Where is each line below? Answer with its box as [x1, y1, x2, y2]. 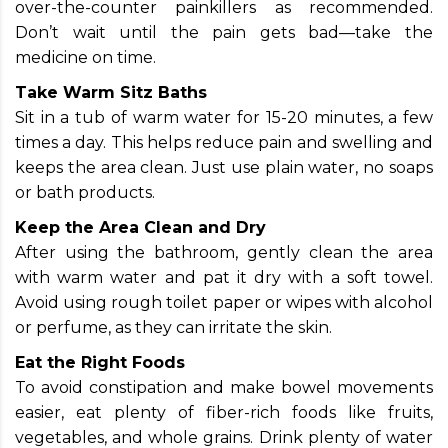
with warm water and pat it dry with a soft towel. [15, 267, 433, 287]
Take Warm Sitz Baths [15, 82, 207, 102]
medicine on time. [15, 47, 156, 67]
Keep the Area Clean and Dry [15, 217, 266, 237]
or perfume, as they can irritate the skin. [15, 317, 332, 337]
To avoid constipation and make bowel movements [15, 377, 433, 397]
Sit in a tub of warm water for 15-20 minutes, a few [15, 107, 433, 127]
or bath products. [15, 182, 155, 202]
